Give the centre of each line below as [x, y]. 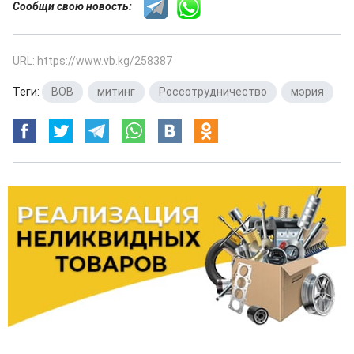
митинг [116, 92]
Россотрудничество [213, 92]
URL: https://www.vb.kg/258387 [92, 61]
